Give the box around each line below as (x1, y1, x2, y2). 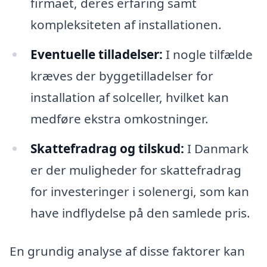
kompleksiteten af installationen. (30, 16, 222, 33)
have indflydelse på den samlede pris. (30, 204, 250, 222)
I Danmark (184, 140, 249, 157)
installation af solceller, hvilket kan (30, 89, 229, 106)
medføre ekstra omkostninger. (30, 110, 209, 128)
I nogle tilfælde (162, 46, 253, 63)
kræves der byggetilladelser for (30, 67, 213, 85)
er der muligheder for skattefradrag (30, 162, 241, 179)
